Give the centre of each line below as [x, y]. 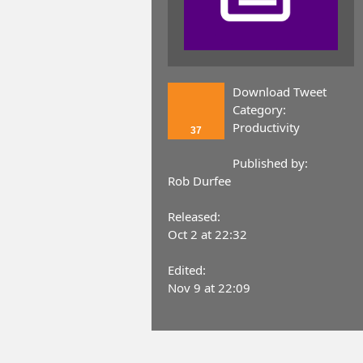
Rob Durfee [199, 181]
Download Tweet [280, 92]
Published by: [270, 163]
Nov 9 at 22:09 [209, 288]
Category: [259, 110]
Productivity [266, 128]
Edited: [187, 270]
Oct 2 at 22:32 [207, 235]
